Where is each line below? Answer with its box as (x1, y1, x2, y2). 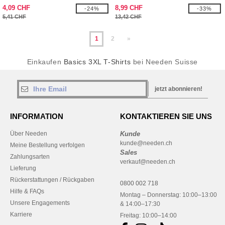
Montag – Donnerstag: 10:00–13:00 (120, 191, 217, 198)
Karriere (10, 211, 32, 218)
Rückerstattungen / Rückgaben (10, 176, 94, 183)
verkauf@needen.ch (120, 158, 175, 165)
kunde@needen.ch (120, 140, 172, 147)
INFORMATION (10, 112, 63, 121)
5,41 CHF (3, 14, 26, 20)
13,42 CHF (115, 14, 142, 20)
